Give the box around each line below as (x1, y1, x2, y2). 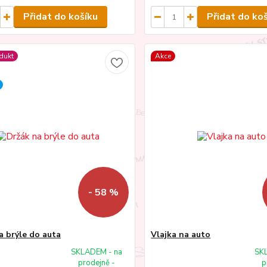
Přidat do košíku (23, 10, 98, 24)
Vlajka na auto (151, 229, 211, 241)
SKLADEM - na (71, 247, 123, 258)
